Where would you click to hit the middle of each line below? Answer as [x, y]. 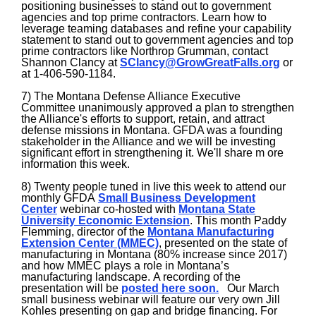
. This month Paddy [238, 220]
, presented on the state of [223, 243]
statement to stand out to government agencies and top [157, 40]
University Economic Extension [105, 220]
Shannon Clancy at [71, 62]
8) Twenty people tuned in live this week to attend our [153, 187]
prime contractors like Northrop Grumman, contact [145, 51]
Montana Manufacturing [211, 232]
